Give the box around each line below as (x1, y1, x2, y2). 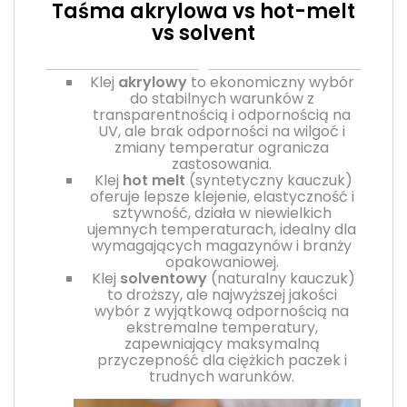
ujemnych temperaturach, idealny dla (87, 218, 356, 240)
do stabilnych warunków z (129, 87, 314, 109)
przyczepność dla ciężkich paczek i (96, 349, 347, 371)
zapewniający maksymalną (124, 333, 320, 354)
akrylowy (117, 71, 187, 93)
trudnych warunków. (149, 365, 294, 387)
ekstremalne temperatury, (125, 316, 318, 338)
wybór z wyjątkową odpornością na (94, 300, 349, 322)
